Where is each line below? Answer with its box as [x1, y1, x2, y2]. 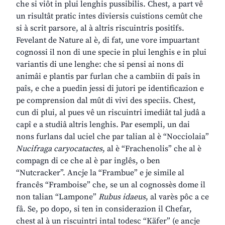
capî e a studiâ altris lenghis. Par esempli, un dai [16, 120, 190, 130]
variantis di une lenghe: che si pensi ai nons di [16, 59, 184, 70]
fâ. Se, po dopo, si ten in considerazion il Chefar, [16, 204, 192, 214]
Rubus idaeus [98, 192, 146, 202]
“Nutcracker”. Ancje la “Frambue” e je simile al [16, 168, 184, 178]
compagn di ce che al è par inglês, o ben [16, 156, 160, 166]
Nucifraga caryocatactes [16, 144, 102, 154]
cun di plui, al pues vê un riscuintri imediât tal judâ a [16, 107, 205, 118]
